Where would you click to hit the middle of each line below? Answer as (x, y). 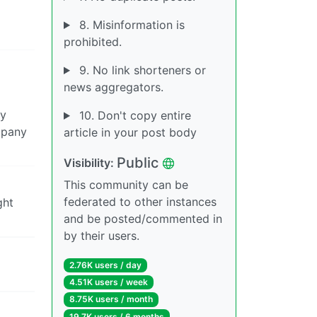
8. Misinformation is (130, 25)
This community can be (126, 185)
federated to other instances (140, 202)
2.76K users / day (105, 265)
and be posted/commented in (143, 219)
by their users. (102, 236)
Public (138, 163)
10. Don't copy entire (133, 115)
